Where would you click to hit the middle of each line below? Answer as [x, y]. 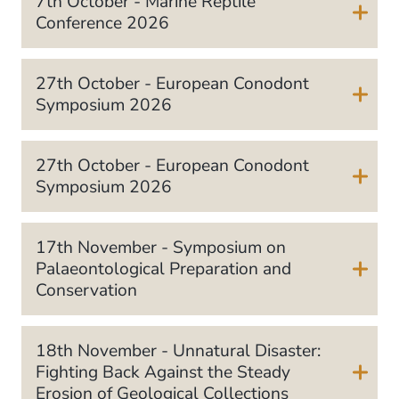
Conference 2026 [102, 23]
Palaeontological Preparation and [163, 269]
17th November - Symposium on [161, 248]
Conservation [86, 291]
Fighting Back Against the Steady [163, 373]
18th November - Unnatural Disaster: [178, 351]
